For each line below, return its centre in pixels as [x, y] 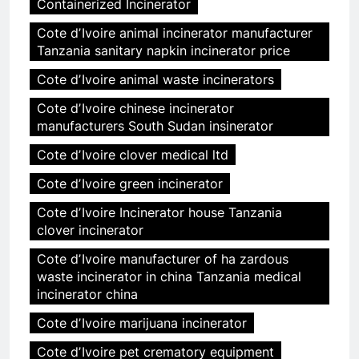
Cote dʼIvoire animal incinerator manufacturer [175, 33]
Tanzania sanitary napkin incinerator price [163, 51]
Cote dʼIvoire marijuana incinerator [142, 323]
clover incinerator [90, 230]
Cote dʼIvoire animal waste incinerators [155, 80]
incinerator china [87, 294]
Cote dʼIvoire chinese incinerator [135, 109]
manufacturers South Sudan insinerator [155, 126]
